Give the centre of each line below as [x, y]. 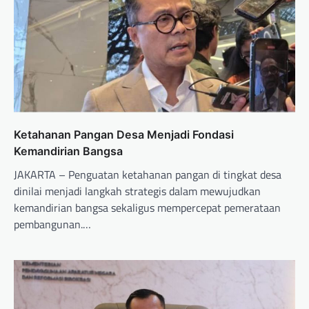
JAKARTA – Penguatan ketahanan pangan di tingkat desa [148, 175]
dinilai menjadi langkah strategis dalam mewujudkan [137, 191]
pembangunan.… [52, 225]
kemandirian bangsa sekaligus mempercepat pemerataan [147, 208]
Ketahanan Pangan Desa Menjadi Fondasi [124, 135]
